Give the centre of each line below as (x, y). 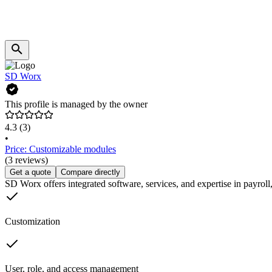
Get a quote (30, 172)
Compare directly (90, 172)
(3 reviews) (26, 160)
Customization (32, 222)
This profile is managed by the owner (76, 104)
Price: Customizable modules (60, 149)
